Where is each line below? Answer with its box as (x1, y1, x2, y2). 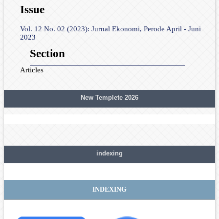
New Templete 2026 (81, 93, 138, 101)
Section (29, 47, 65, 60)
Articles (20, 66, 44, 74)
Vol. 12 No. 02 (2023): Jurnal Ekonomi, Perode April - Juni (20, 25, 201, 33)
